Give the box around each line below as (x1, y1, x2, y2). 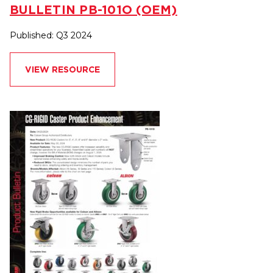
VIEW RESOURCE (25, 65, 100, 75)
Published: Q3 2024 (10, 30, 92, 41)
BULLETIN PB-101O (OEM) (10, 2, 177, 17)
